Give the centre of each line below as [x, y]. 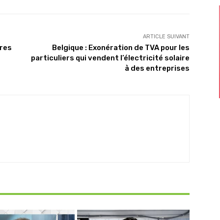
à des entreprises [157, 68]
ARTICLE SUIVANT [166, 37]
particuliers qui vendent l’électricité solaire [110, 58]
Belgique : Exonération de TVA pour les [121, 48]
